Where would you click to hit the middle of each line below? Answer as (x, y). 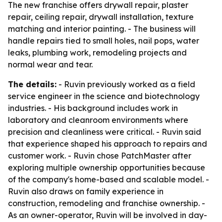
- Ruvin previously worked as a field (126, 84)
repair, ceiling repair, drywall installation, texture (101, 17)
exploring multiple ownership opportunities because (107, 167)
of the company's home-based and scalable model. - (109, 179)
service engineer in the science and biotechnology (104, 96)
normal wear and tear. (50, 64)
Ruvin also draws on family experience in (86, 191)
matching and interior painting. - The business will (102, 29)
